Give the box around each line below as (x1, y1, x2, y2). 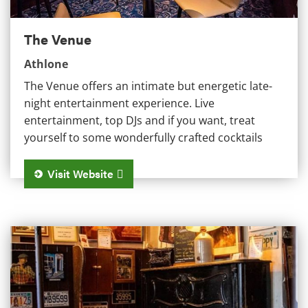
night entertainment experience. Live (24, 95, 214, 111)
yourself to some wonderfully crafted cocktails (24, 129, 263, 145)
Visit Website (47, 165, 113, 181)
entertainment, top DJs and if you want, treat (24, 112, 255, 128)
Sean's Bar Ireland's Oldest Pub (10, 226, 172, 242)
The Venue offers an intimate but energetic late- (24, 78, 272, 93)
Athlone (24, 56, 68, 71)
